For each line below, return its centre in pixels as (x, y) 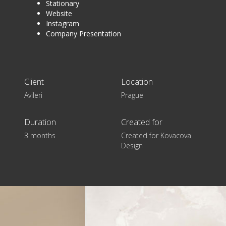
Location (137, 81)
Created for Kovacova (156, 135)
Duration (40, 122)
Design (132, 145)
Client (34, 81)
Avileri (33, 95)
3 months (40, 135)
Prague (132, 95)
